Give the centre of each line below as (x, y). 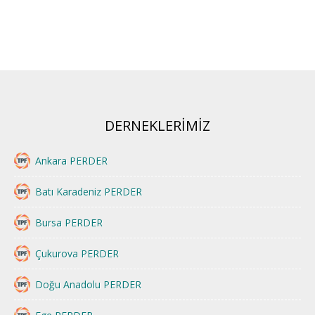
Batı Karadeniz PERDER (89, 191)
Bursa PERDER (69, 222)
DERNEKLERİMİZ (157, 125)
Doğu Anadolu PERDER (88, 284)
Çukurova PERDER (77, 253)
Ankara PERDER (71, 160)
